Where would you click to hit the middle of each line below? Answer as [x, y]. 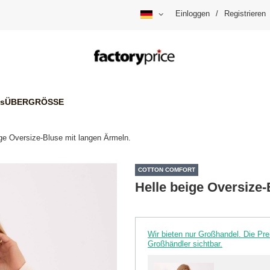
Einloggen [193, 14]
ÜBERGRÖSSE [34, 102]
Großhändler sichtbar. [185, 243]
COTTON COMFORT [167, 170]
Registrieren [245, 14]
